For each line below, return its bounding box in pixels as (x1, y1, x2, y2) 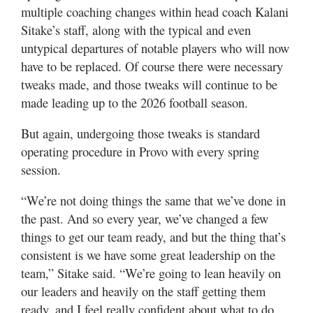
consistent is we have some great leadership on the (21, 245, 275, 263)
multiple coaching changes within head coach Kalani (21, 2, 289, 20)
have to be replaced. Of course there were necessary (21, 57, 283, 75)
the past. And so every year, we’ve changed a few (21, 209, 268, 227)
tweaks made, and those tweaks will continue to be (21, 75, 277, 93)
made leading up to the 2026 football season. (21, 93, 248, 111)
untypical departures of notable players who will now (21, 38, 289, 57)
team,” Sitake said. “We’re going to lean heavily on (21, 263, 281, 282)
